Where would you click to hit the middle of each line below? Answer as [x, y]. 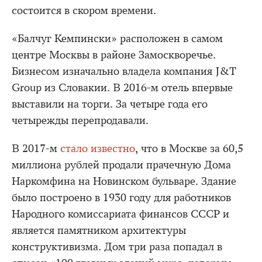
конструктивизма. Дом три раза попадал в [117, 247]
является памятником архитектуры [99, 230]
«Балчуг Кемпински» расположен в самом [117, 39]
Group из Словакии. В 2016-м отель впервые [122, 88]
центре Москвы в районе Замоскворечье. [114, 55]
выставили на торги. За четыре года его [110, 104]
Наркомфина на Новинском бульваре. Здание [124, 181]
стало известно [98, 149]
